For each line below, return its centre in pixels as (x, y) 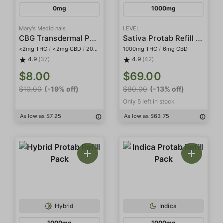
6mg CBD (175, 49)
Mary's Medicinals (42, 28)
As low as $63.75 (147, 116)
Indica (168, 206)
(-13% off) (167, 89)
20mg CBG (90, 49)
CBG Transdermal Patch (93, 38)
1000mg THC (140, 49)
